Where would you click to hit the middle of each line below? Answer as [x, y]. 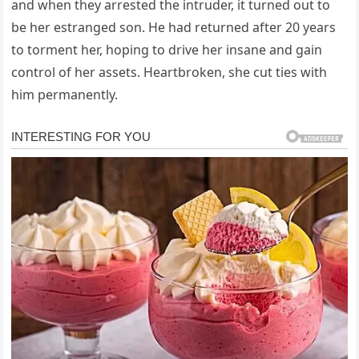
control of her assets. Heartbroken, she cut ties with [169, 73]
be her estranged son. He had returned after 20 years [174, 28]
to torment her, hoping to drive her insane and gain [167, 50]
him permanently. [65, 95]
